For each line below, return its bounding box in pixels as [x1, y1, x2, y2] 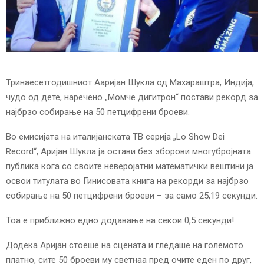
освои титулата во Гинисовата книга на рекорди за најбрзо [6, 176, 249, 187]
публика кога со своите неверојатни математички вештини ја [6, 161, 253, 172]
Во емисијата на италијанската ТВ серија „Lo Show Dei [6, 131, 225, 143]
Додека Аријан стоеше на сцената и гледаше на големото [6, 240, 243, 251]
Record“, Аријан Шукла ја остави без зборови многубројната [6, 146, 251, 157]
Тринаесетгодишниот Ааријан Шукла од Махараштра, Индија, [6, 77, 254, 88]
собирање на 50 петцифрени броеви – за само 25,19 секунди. [6, 190, 258, 202]
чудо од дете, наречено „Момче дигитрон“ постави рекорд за [6, 92, 258, 103]
